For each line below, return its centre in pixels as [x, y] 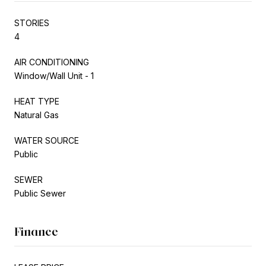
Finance [36, 231]
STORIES [32, 23]
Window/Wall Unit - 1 [54, 75]
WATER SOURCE [47, 140]
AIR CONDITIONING [52, 62]
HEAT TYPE [37, 101]
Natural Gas [37, 115]
